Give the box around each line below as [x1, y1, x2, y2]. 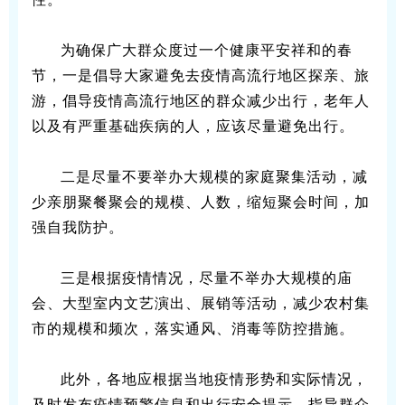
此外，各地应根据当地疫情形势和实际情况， [61, 371, 368, 387]
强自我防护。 [32, 219, 124, 235]
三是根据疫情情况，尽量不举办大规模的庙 [61, 269, 353, 286]
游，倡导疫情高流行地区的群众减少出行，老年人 [32, 92, 370, 108]
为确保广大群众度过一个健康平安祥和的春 [61, 42, 353, 58]
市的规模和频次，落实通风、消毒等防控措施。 [32, 320, 354, 336]
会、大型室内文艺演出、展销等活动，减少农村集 [32, 295, 370, 311]
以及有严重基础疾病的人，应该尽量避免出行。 [32, 118, 354, 134]
